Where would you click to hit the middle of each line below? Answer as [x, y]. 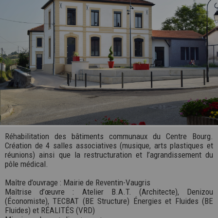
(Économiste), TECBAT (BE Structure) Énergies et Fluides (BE [109, 201]
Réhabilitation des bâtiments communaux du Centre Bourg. [109, 136]
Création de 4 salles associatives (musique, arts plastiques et [109, 145]
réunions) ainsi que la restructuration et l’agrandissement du [109, 154]
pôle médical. [27, 164]
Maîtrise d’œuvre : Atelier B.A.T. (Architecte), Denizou [109, 191]
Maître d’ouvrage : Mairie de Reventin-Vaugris [78, 182]
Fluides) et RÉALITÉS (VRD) [50, 210]
